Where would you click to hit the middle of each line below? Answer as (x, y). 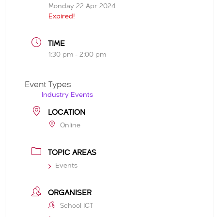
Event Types (48, 85)
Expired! (62, 16)
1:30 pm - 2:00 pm (77, 54)
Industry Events (67, 95)
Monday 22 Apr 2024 (82, 6)
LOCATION (67, 113)
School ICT (77, 206)
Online (70, 126)
